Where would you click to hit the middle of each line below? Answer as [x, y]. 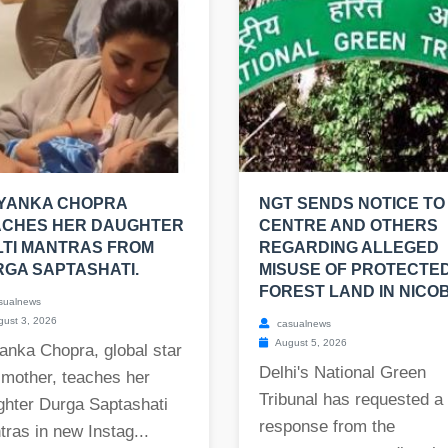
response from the [327, 427]
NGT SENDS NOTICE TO [352, 204]
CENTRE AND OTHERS [348, 226]
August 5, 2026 [310, 343]
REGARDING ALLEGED [349, 248]
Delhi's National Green [342, 373]
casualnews [302, 324]
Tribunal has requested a [351, 400]
